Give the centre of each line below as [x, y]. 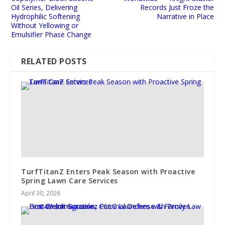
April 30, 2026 [41, 193]
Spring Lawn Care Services [70, 180]
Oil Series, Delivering [44, 7]
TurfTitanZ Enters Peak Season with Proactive [108, 171]
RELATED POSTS [54, 61]
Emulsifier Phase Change [51, 34]
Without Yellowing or [45, 25]
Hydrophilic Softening [46, 16]
